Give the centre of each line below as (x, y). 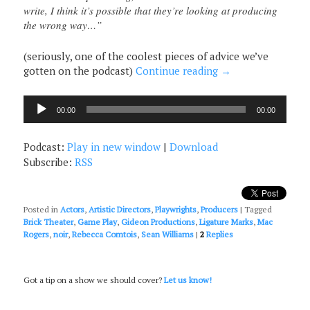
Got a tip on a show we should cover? (94, 280)
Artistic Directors (120, 210)
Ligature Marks (227, 222)
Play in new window (114, 146)
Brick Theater (49, 222)
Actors (73, 210)
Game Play (98, 222)
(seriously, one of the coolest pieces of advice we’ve (146, 56)
